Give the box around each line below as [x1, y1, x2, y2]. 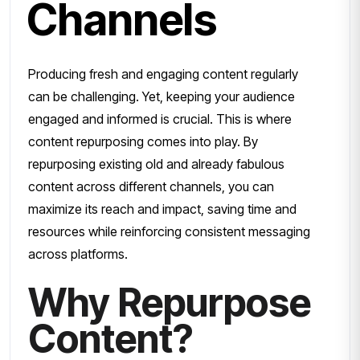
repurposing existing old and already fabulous [28, 155, 284, 172]
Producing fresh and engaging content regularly [28, 65, 298, 82]
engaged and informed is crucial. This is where [28, 110, 292, 127]
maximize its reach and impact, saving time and [28, 200, 297, 217]
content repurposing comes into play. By [28, 133, 258, 149]
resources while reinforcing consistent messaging [28, 223, 310, 239]
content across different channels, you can [28, 178, 274, 194]
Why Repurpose [28, 278, 311, 326]
